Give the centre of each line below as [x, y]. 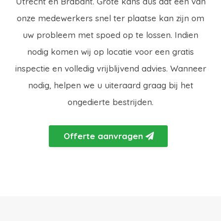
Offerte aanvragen [103, 136]
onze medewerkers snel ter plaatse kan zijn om [110, 18]
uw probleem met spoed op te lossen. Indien [110, 35]
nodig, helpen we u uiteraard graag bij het [110, 85]
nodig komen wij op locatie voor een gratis [110, 52]
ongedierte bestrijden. [110, 102]
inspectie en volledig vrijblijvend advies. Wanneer [110, 68]
